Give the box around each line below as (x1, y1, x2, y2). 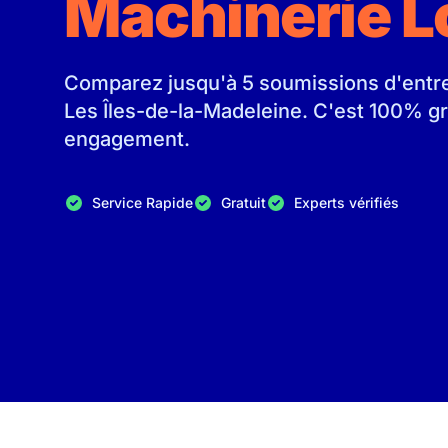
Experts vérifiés (294, 194, 399, 211)
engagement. (64, 127, 190, 151)
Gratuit (221, 194, 266, 211)
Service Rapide (92, 194, 193, 211)
